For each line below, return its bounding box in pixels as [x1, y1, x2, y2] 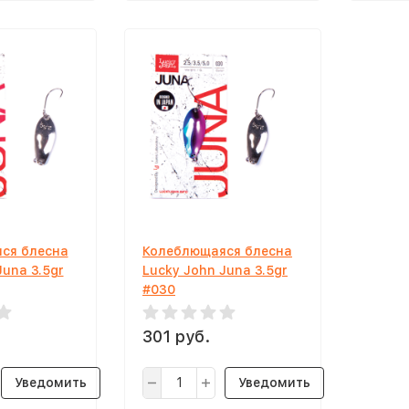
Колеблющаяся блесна [142, 244, 292, 258]
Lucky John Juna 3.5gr [142, 263, 288, 278]
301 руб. [142, 327, 210, 346]
